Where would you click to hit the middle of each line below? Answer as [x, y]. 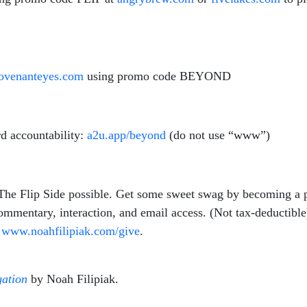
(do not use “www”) [218, 135]
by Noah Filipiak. [73, 279]
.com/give [115, 231]
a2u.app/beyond [126, 135]
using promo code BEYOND [157, 76]
